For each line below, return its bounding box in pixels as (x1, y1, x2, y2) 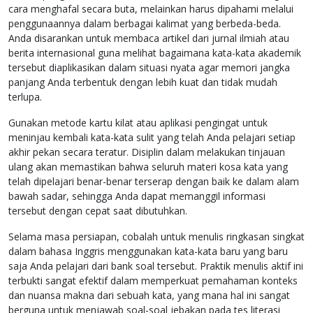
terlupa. (8, 90, 42, 104)
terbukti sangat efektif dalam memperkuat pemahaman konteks (8, 274, 298, 288)
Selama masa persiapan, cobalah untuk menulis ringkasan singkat (8, 230, 305, 244)
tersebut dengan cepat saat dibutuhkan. (8, 204, 187, 218)
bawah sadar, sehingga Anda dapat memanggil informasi (8, 189, 265, 203)
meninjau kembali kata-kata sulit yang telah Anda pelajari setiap (8, 131, 296, 145)
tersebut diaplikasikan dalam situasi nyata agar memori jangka (8, 61, 290, 75)
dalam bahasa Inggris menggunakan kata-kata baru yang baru (8, 245, 288, 259)
